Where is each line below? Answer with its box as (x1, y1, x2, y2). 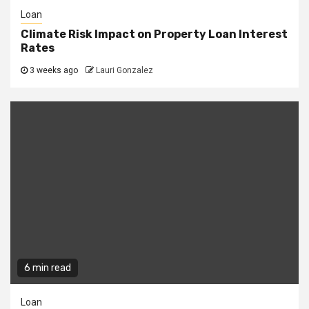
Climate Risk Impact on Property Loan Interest (21, 28, 288, 41)
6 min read (24, 262, 71, 275)
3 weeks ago (28, 66, 80, 76)
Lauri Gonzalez (96, 66, 153, 76)
